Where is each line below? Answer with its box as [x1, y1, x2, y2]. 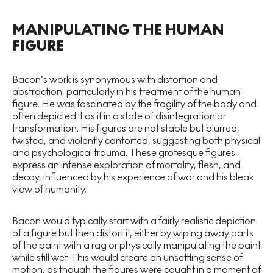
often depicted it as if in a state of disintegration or [12, 110, 226, 122]
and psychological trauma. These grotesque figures [12, 147, 235, 159]
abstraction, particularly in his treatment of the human [12, 86, 241, 98]
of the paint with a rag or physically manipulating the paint [12, 239, 261, 252]
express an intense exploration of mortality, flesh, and [12, 159, 241, 171]
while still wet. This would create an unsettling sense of [12, 252, 243, 264]
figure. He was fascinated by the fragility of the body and [12, 98, 257, 110]
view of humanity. [12, 183, 87, 196]
